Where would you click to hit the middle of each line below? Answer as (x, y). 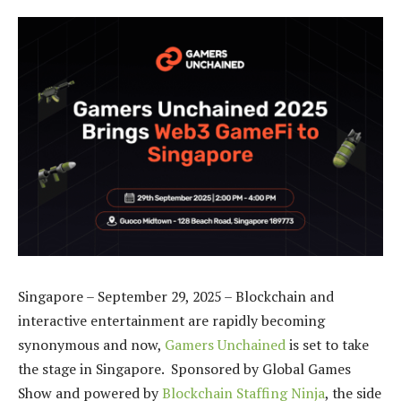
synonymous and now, (91, 344)
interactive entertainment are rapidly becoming (171, 320)
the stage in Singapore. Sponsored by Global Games (184, 368)
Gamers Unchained (225, 344)
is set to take (327, 344)
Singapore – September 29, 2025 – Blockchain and (176, 296)
